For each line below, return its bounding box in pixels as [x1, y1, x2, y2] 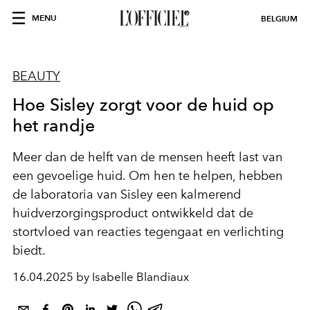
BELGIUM [261, 13, 298, 24]
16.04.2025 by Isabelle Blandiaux [12, 270, 189, 284]
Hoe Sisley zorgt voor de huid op [12, 94, 275, 115]
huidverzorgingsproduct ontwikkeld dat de [12, 206, 253, 221]
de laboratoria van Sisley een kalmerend [12, 187, 241, 202]
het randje [12, 115, 95, 136]
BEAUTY [12, 69, 60, 84]
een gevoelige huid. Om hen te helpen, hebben [12, 168, 282, 183]
